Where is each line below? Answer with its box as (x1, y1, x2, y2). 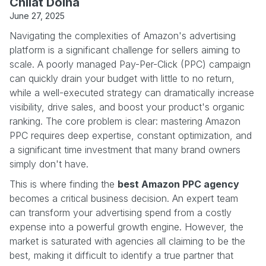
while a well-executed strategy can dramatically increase (9, 86, 254, 99)
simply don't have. (9, 157, 88, 170)
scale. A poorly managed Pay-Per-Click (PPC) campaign (9, 58, 251, 70)
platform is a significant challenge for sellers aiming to (9, 43, 240, 56)
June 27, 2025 (9, 10, 65, 21)
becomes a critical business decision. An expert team (9, 192, 238, 204)
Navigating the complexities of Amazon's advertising (9, 29, 236, 42)
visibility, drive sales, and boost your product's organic (9, 100, 245, 113)
